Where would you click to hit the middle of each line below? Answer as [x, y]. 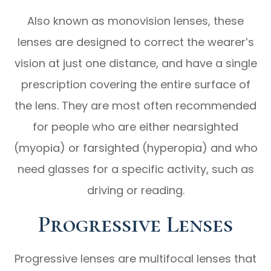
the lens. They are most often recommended [135, 105]
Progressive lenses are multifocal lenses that [135, 258]
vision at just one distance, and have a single [135, 63]
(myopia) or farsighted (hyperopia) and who [135, 148]
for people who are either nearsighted [135, 126]
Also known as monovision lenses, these [135, 21]
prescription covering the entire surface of [135, 84]
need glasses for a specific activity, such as [135, 169]
